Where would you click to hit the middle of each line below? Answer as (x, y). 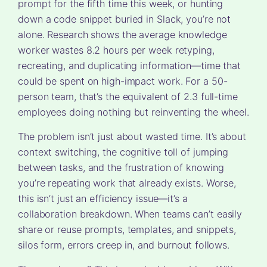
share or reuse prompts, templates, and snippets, (127, 230)
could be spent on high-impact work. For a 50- (123, 81)
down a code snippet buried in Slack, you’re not (125, 19)
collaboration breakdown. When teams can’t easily (130, 214)
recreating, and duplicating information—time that (130, 66)
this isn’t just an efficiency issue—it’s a (103, 199)
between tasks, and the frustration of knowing (121, 168)
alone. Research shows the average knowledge (122, 35)
